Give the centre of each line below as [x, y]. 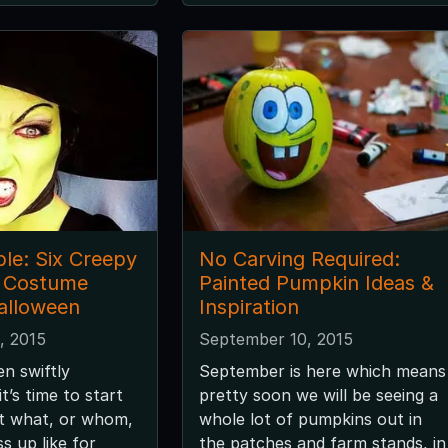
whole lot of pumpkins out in [310, 418]
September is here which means [322, 370]
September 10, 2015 [275, 338]
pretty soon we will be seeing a [318, 394]
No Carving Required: [299, 258]
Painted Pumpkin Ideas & [316, 282]
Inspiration [248, 306]
